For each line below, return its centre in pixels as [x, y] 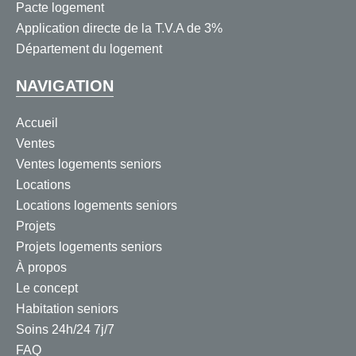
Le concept [47, 288]
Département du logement [89, 49]
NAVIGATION [65, 86]
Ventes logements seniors [89, 164]
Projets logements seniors [89, 247]
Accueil [37, 123]
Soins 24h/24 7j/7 [65, 330]
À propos [41, 268]
